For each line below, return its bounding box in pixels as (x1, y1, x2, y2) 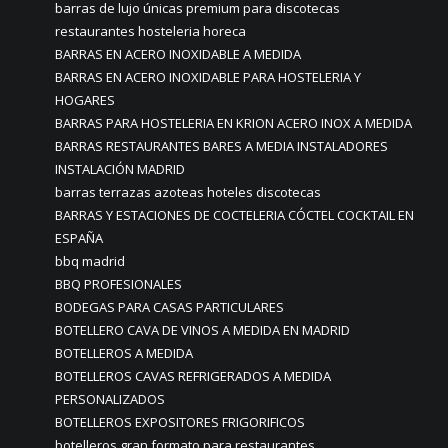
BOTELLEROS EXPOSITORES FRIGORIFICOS (55, 413, 305, 431)
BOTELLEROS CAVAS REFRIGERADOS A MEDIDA (55, 367, 331, 385)
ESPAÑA (55, 229, 103, 247)
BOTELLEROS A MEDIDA (55, 344, 193, 362)
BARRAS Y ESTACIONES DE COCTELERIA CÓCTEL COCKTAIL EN (55, 206, 414, 224)
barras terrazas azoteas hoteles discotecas (55, 183, 321, 201)
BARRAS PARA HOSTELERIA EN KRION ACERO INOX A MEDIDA (55, 114, 412, 132)
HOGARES (55, 91, 115, 109)
